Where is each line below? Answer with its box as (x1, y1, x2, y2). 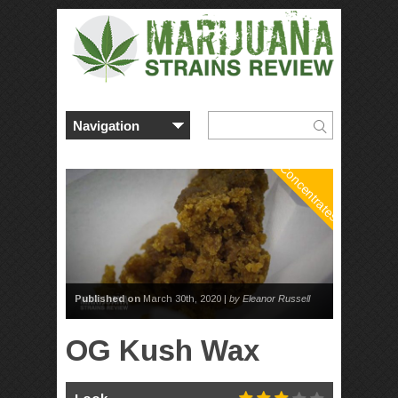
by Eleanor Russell (229, 293, 310, 305)
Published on (75, 293, 140, 305)
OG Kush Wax (66, 334, 259, 368)
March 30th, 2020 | (140, 293, 229, 305)
